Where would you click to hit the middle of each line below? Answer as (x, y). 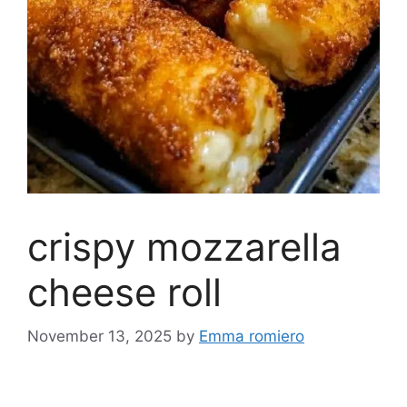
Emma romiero (252, 337)
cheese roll (124, 292)
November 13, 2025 (99, 337)
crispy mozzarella (184, 246)
